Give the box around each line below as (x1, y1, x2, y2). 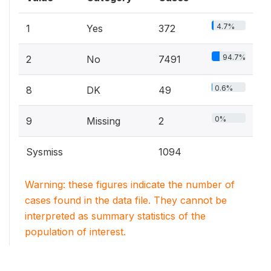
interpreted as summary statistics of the (25, 209, 206, 222)
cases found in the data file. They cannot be (25, 194, 227, 206)
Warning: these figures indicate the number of (25, 178, 235, 191)
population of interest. (25, 225, 126, 238)
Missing (87, 114, 120, 127)
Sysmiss (26, 145, 63, 158)
